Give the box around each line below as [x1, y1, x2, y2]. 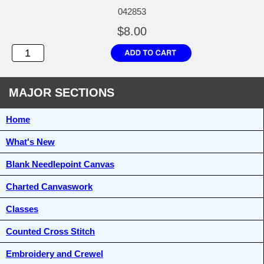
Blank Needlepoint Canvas [6, 159, 114, 170]
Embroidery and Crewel [6, 249, 103, 259]
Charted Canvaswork [6, 181, 93, 192]
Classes [6, 204, 38, 214]
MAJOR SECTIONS [9, 86, 114, 100]
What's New [6, 137, 55, 147]
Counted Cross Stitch [6, 226, 95, 237]
